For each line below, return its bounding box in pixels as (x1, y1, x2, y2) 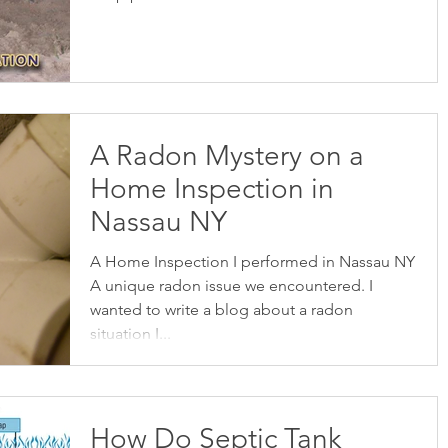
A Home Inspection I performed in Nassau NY (90, 251, 415, 271)
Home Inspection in (90, 171, 334, 205)
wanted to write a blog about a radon (90, 299, 353, 319)
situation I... (90, 323, 171, 343)
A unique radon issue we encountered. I (90, 275, 373, 295)
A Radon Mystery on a (90, 138, 364, 172)
